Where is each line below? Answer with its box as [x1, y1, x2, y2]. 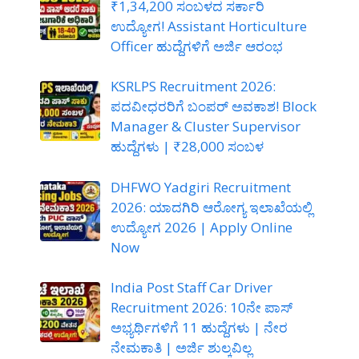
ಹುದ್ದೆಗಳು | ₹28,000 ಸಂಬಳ [110, 137, 264, 156]
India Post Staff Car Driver [110, 278, 272, 297]
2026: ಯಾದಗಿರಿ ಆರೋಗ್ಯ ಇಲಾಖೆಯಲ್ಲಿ [110, 197, 313, 216]
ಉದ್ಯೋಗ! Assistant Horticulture [110, 16, 307, 35]
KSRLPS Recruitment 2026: [110, 77, 276, 96]
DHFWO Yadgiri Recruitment [110, 177, 291, 196]
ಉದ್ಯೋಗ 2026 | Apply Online [110, 217, 292, 236]
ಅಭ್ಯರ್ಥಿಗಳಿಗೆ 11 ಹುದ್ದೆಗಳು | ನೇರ [110, 318, 288, 337]
